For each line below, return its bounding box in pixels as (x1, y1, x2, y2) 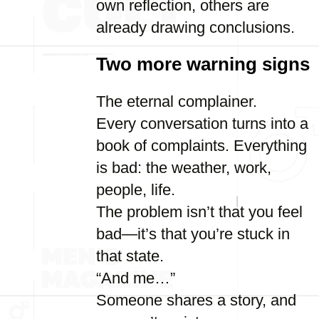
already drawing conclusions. (96, 19, 295, 36)
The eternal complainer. (96, 93, 257, 110)
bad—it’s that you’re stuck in (96, 225, 290, 243)
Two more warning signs (96, 54, 310, 74)
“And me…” (96, 269, 175, 287)
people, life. (96, 181, 175, 199)
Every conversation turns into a (96, 115, 308, 132)
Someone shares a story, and (96, 291, 296, 309)
